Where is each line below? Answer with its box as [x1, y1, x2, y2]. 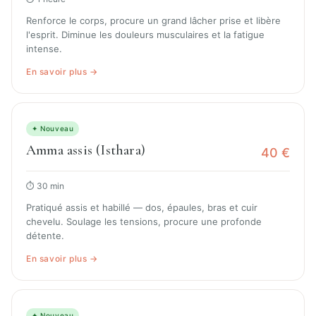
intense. [26, 43, 62, 55]
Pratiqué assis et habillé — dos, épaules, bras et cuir [26, 202, 257, 214]
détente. [26, 230, 64, 242]
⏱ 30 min [26, 181, 64, 192]
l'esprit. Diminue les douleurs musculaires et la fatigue [26, 29, 265, 41]
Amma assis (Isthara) [26, 142, 145, 159]
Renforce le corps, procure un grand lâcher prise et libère [26, 15, 281, 27]
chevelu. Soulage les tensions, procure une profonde [26, 216, 262, 228]
